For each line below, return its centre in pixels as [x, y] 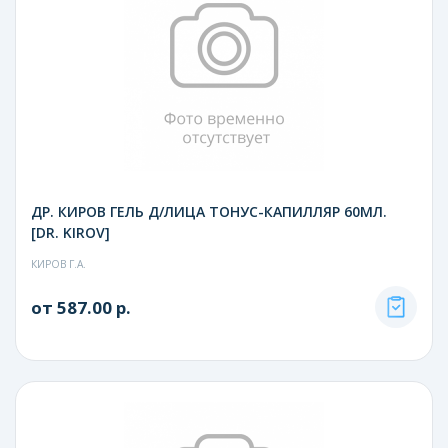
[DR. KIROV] [70, 232]
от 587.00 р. [81, 307]
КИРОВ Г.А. [58, 263]
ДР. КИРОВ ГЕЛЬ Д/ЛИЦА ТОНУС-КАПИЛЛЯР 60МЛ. [209, 211]
